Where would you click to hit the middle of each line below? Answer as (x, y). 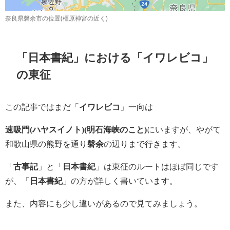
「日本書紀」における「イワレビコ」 (115, 57)
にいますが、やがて (184, 130)
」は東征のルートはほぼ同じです (157, 167)
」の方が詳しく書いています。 (120, 181)
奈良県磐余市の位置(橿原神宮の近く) (56, 18)
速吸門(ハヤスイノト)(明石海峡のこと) (76, 130)
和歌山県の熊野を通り (46, 144)
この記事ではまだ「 (42, 107)
